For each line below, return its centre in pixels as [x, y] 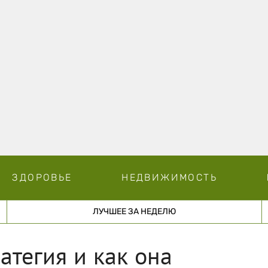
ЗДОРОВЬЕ [42, 177]
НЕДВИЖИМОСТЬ [169, 177]
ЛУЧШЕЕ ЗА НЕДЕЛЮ [134, 211]
